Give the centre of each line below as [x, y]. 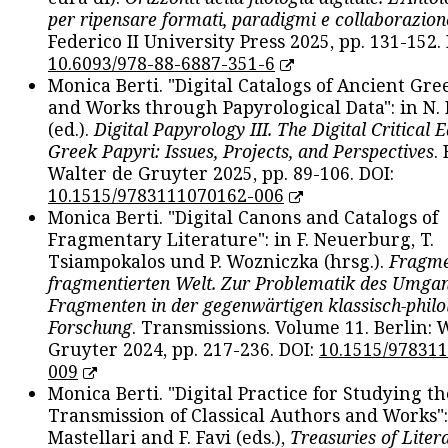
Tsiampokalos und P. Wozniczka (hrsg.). [218, 261]
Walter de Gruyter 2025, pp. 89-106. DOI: [221, 173]
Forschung [90, 327]
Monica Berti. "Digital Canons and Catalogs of [243, 217]
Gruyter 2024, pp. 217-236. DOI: [183, 349]
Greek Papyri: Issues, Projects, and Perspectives [241, 151]
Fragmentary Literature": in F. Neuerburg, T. [241, 239]
